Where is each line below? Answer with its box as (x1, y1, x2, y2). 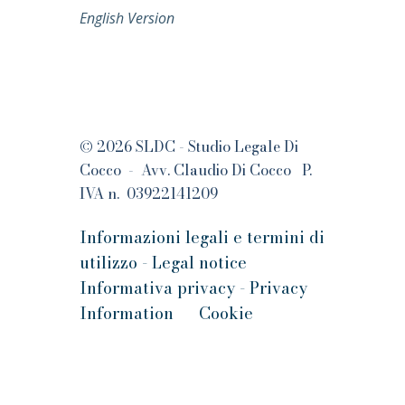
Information (80, 301, 174, 325)
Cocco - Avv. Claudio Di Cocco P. (80, 159, 312, 181)
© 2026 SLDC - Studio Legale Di (80, 136, 298, 157)
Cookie (199, 301, 253, 325)
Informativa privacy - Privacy (80, 276, 307, 300)
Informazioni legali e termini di (80, 225, 325, 250)
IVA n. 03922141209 (80, 183, 218, 204)
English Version (80, 8, 174, 28)
